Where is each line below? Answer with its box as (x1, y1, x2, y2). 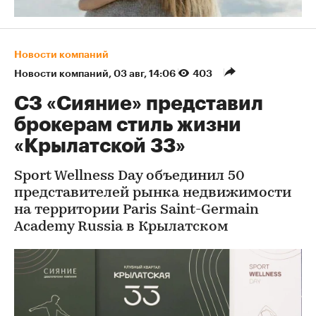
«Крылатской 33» (14, 136, 186, 156)
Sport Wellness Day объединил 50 (14, 169, 245, 183)
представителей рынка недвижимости (14, 186, 291, 200)
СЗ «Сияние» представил (14, 94, 263, 114)
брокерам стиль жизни (14, 115, 241, 135)
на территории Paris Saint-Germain (14, 203, 259, 217)
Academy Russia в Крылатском (14, 220, 229, 234)
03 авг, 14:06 (114, 68, 178, 78)
